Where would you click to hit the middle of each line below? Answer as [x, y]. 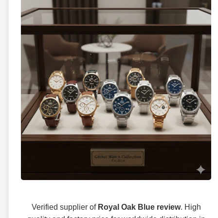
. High [191, 207]
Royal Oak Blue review [139, 207]
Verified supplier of [64, 207]
